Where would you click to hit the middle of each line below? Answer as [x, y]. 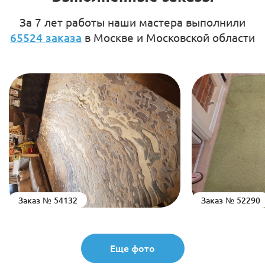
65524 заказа [46, 38]
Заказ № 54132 [48, 200]
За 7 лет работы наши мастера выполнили [132, 22]
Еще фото [132, 248]
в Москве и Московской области [168, 38]
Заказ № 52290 [230, 200]
